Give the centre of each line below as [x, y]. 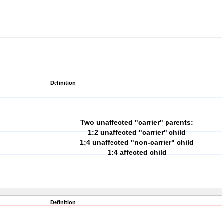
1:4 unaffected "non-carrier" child [137, 142]
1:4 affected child [137, 152]
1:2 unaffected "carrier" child [137, 132]
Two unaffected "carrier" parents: [137, 122]
